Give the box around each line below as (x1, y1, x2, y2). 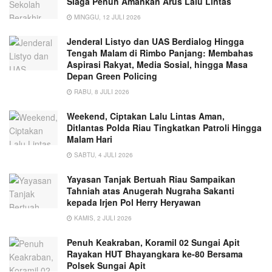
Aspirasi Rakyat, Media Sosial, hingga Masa (67, 58, 248, 70)
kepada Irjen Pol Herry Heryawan (67, 195, 201, 208)
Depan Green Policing (67, 69, 157, 82)
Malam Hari (67, 132, 112, 145)
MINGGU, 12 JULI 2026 (72, 12, 141, 21)
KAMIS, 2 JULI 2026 (72, 213, 132, 222)
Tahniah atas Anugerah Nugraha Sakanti (67, 184, 234, 197)
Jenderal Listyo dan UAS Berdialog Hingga (67, 35, 244, 47)
